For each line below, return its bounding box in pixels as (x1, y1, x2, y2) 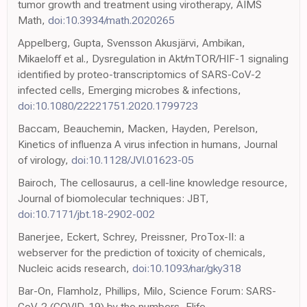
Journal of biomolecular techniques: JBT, (18, 192, 209, 205)
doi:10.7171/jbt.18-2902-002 (18, 208, 155, 221)
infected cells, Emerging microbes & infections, (18, 84, 241, 97)
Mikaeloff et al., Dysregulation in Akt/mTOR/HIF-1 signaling (18, 52, 288, 65)
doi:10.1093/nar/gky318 (132, 262, 241, 275)
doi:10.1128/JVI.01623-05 (71, 153, 194, 167)
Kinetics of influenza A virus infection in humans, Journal (18, 138, 278, 151)
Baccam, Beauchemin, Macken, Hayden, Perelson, (18, 122, 258, 135)
